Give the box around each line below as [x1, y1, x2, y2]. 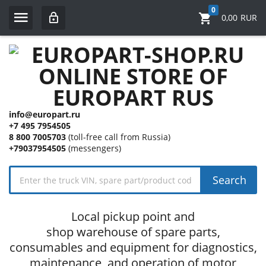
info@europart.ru [9, 109, 80, 120]
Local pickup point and [71, 208, 195, 224]
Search [213, 173, 246, 187]
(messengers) [66, 142, 121, 154]
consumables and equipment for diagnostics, [9, 239, 257, 255]
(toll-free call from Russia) [66, 131, 170, 142]
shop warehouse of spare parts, [46, 224, 220, 240]
